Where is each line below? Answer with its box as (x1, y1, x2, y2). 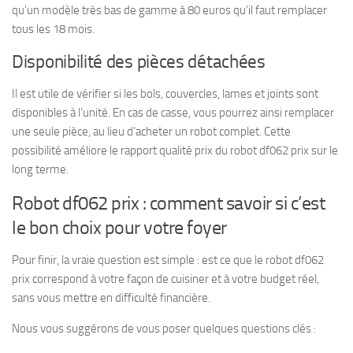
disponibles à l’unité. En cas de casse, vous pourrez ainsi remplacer (12, 105, 334, 120)
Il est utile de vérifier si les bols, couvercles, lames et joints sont (12, 86, 318, 101)
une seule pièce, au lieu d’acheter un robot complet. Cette (12, 124, 291, 139)
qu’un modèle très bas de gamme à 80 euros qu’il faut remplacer (12, 2, 327, 17)
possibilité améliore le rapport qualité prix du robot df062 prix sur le (12, 143, 338, 158)
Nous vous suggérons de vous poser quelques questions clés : (12, 321, 316, 336)
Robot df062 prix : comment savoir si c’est (12, 191, 325, 214)
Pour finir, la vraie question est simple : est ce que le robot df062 (12, 252, 324, 267)
